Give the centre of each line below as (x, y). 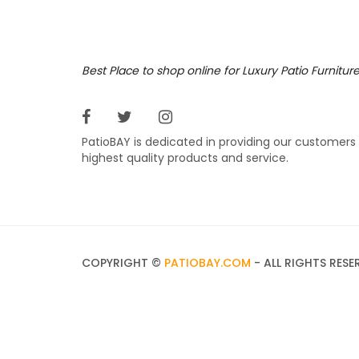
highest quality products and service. (185, 158)
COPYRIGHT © (123, 263)
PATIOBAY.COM (208, 263)
